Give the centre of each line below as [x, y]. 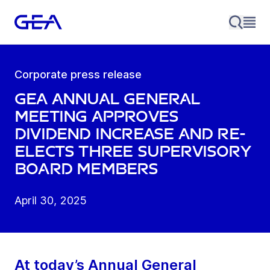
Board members [86, 169]
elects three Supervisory [133, 152]
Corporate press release [78, 75]
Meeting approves [97, 117]
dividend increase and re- [130, 134]
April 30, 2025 [51, 201]
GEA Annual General [108, 99]
